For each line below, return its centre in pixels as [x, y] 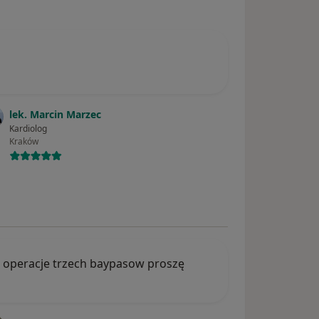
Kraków [24, 142]
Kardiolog [28, 129]
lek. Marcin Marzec [56, 115]
